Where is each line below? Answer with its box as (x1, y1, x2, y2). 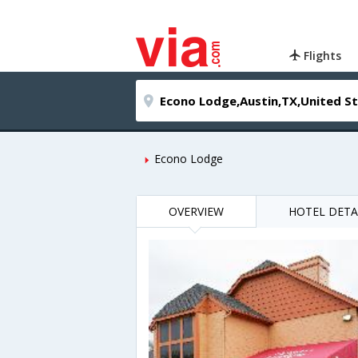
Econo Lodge (154, 151, 223, 166)
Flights (300, 48, 342, 63)
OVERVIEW (169, 204, 224, 219)
